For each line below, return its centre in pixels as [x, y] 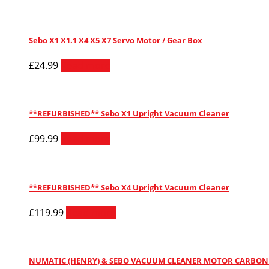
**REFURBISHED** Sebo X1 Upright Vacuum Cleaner [129, 114]
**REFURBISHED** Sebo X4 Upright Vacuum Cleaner [129, 187]
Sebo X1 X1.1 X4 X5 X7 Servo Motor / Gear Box [116, 40]
